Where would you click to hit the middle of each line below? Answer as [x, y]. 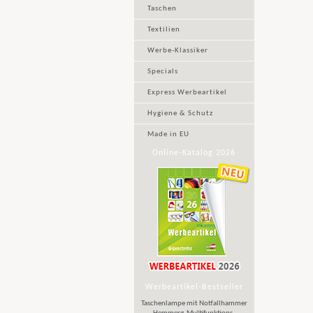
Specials [162, 72]
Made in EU [168, 134]
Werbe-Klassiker [177, 51]
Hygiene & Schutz [180, 114]
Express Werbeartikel [187, 93]
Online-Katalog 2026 [194, 153]
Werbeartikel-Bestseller [194, 287]
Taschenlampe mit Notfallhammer [194, 304]
